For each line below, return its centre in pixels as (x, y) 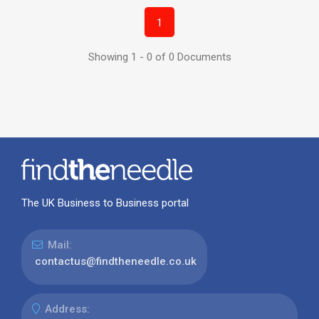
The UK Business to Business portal (105, 203)
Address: (67, 309)
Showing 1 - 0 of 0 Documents (159, 57)
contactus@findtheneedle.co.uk (115, 261)
